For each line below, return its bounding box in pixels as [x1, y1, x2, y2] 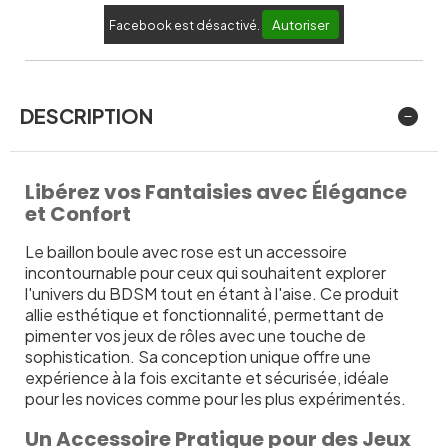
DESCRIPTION [20, 102, 153, 128]
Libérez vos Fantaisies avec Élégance [25, 177, 407, 206]
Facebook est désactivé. [109, 17, 262, 33]
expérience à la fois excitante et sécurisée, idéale [25, 366, 389, 388]
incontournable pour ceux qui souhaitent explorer [25, 261, 386, 283]
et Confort [25, 199, 131, 228]
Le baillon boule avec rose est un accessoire [25, 240, 347, 262]
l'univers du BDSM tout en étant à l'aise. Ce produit [25, 282, 399, 304]
